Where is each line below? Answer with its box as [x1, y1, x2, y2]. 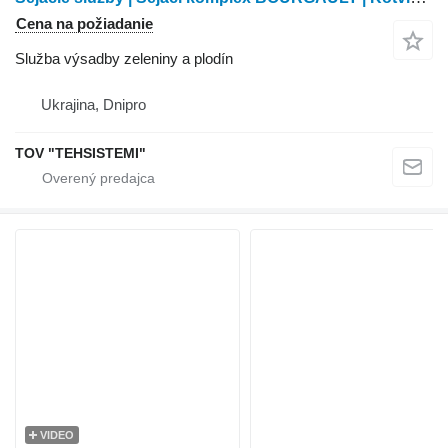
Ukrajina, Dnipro [41, 96, 146, 114]
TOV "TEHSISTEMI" [15, 145, 146, 162]
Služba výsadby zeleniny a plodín [15, 50, 233, 68]
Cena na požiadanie [16, 15, 153, 33]
